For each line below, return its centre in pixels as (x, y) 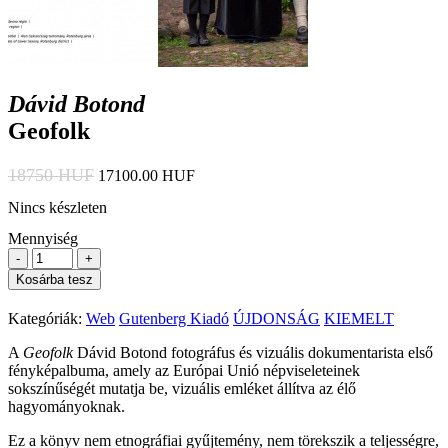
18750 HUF (51, 174)
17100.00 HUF (146, 175)
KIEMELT (359, 319)
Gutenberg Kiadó (174, 319)
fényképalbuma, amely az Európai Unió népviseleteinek (184, 371)
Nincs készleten (57, 207)
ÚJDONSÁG (276, 319)
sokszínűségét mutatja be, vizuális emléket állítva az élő (182, 389)
